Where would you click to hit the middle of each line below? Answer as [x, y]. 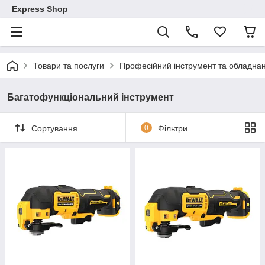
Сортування [54, 128]
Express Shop [40, 9]
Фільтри [172, 128]
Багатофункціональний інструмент [91, 97]
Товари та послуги [69, 66]
